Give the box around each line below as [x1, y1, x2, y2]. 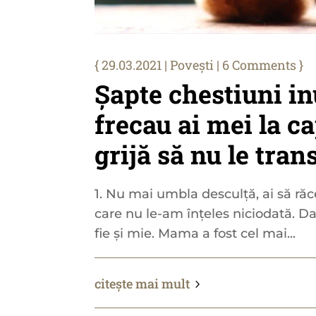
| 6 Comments [214, 56, 297, 73]
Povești [170, 56, 214, 73]
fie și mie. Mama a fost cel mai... [95, 225, 296, 241]
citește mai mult [95, 274, 190, 292]
